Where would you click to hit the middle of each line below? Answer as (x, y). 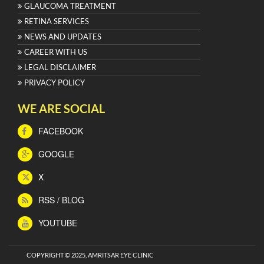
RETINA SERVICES (57, 21)
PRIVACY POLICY (55, 82)
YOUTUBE (57, 222)
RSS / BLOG (60, 199)
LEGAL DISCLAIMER (60, 67)
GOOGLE (55, 154)
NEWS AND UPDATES (63, 36)
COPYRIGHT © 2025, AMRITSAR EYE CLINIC (90, 255)
